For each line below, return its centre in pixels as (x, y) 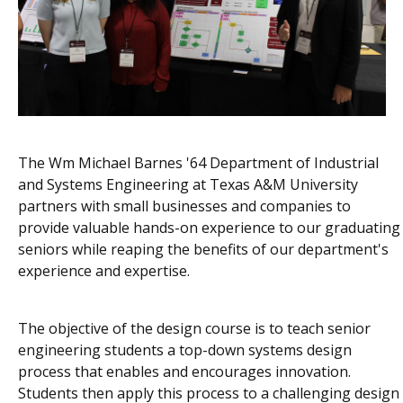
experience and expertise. (104, 271)
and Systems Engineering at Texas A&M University (188, 185)
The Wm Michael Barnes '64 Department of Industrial (198, 163)
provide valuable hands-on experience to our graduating (209, 228)
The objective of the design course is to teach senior (194, 329)
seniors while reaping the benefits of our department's (203, 250)
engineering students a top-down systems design (185, 350)
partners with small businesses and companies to (184, 206)
